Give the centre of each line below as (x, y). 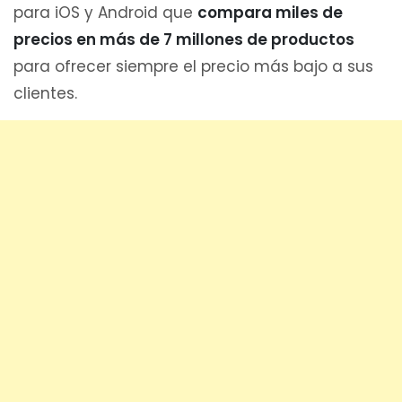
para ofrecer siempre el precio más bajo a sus (193, 66)
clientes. (45, 93)
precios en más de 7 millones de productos (184, 39)
